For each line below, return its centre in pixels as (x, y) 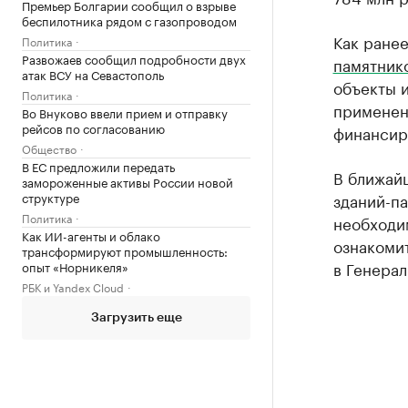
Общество (49, 148)
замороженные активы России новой (127, 181)
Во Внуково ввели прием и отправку (125, 112)
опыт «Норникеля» (75, 266)
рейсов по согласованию (93, 127)
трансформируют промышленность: (125, 250)
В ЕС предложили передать (98, 166)
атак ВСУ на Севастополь (93, 74)
